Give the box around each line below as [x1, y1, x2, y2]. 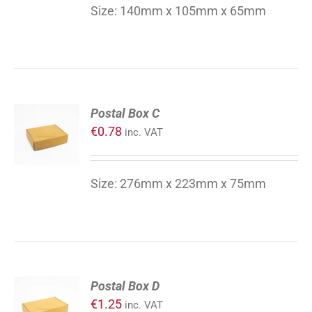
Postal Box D [91, 279, 160, 293]
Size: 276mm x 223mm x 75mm [91, 176, 267, 191]
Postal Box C [91, 106, 160, 120]
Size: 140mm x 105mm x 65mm [91, 3, 267, 18]
